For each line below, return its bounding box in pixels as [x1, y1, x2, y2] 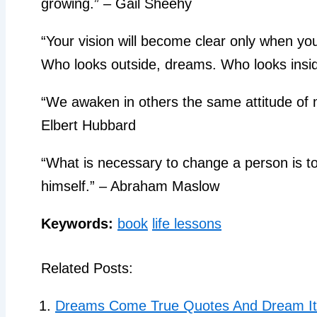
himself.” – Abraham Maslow [41, 178, 219, 194]
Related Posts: [41, 260, 133, 276]
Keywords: [41, 215, 113, 231]
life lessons [152, 215, 221, 231]
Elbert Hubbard [41, 117, 136, 133]
